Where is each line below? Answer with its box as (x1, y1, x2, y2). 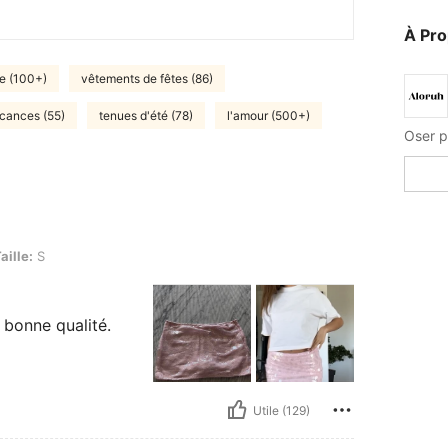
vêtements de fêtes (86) (81, 70, 213, 86)
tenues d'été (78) (99, 107, 193, 123)
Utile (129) (253, 402, 310, 418)
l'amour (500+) (227, 107, 310, 123)
